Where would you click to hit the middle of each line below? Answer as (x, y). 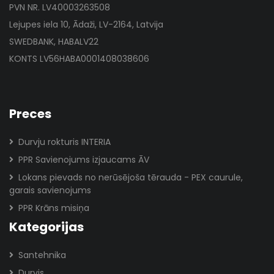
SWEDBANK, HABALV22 (54, 42)
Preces (30, 114)
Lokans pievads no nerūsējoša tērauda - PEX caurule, (131, 177)
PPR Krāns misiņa (54, 208)
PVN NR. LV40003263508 (60, 7)
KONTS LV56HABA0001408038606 (79, 59)
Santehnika (42, 255)
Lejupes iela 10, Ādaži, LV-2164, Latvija (86, 24)
